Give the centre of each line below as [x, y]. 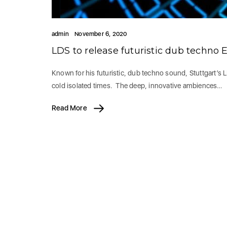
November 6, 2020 [101, 34]
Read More [70, 108]
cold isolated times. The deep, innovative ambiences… [137, 86]
